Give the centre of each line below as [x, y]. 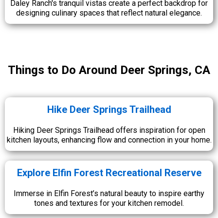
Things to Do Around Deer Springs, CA [109, 70]
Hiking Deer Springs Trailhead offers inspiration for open [109, 130]
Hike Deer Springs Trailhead [109, 109]
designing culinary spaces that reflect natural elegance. [109, 13]
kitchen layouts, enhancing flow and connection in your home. [109, 140]
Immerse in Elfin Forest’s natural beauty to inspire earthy [109, 193]
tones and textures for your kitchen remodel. [109, 203]
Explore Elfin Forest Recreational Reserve [109, 173]
